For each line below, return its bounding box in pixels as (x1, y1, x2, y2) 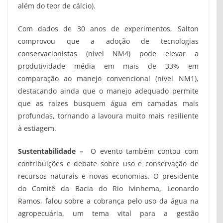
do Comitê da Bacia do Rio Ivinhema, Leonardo (18, 184, 199, 194)
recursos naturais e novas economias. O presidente (18, 171, 199, 181)
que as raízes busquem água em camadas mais (18, 99, 199, 109)
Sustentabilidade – (18, 146, 87, 156)
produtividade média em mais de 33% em (18, 61, 199, 71)
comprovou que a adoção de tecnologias (18, 36, 199, 46)
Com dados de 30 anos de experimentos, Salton (18, 24, 199, 34)
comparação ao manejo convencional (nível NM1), (18, 74, 199, 84)
